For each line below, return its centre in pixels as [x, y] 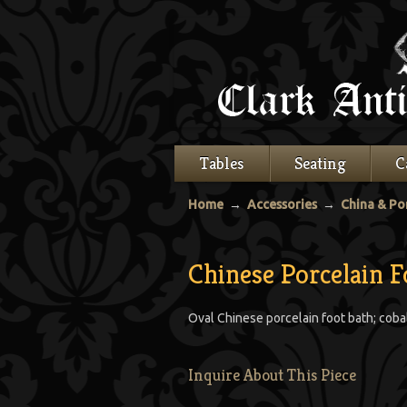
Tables [222, 163]
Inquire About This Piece [272, 375]
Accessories [282, 204]
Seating [320, 163]
